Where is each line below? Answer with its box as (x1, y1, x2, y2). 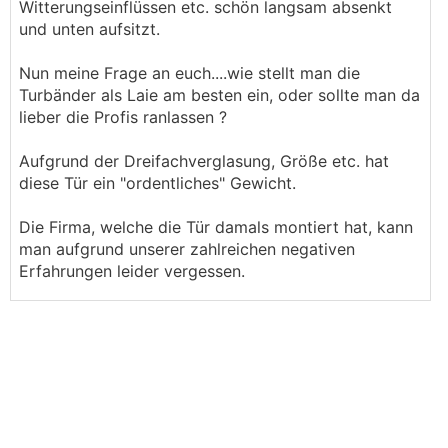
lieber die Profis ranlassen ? (19, 107, 227, 127)
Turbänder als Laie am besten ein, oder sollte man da (19, 85, 420, 105)
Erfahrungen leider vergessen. (19, 261, 245, 281)
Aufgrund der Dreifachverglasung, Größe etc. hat (19, 151, 389, 171)
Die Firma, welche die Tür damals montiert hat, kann (19, 217, 413, 237)
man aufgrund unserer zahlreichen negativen (19, 239, 355, 259)
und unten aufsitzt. (19, 19, 160, 39)
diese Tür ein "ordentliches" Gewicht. (19, 173, 296, 193)
